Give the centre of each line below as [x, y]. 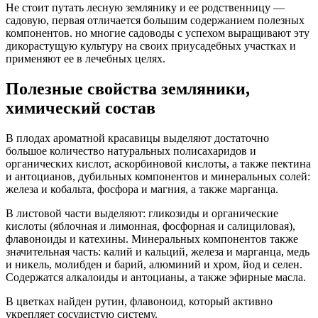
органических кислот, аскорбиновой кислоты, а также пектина [158, 163]
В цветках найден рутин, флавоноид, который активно [139, 301]
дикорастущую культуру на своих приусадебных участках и [151, 45]
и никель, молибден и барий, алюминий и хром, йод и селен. [154, 264]
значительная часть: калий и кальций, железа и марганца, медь [158, 251]
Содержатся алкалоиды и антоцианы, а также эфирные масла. [156, 277]
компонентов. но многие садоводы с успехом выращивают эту [158, 33]
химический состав [81, 108]
